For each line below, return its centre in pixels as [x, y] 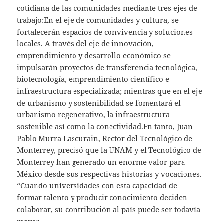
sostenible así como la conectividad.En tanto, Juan [105, 126]
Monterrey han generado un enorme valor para [101, 162]
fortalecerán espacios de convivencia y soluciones [105, 31]
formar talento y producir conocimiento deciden [102, 197]
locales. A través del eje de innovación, [86, 43]
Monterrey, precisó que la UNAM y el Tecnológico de [109, 150]
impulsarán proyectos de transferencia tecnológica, [107, 67]
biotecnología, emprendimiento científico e [93, 79]
